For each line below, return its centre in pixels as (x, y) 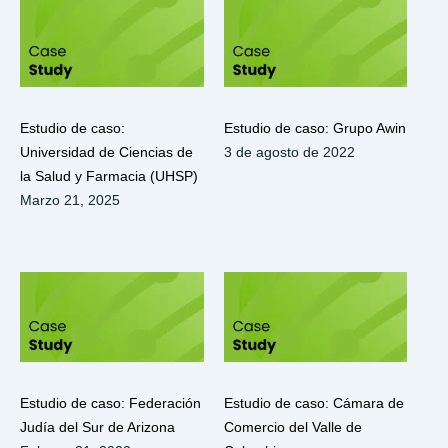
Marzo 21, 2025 (70, 199)
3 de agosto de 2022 (289, 151)
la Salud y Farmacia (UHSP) (109, 175)
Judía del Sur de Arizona (97, 426)
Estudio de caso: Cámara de (313, 402)
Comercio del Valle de (292, 426)
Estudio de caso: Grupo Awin (314, 127)
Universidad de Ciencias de (106, 151)
